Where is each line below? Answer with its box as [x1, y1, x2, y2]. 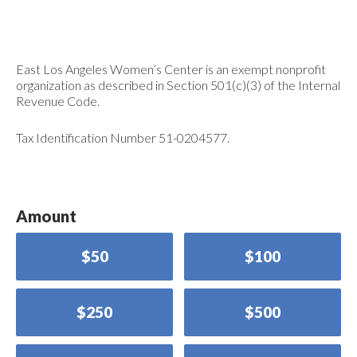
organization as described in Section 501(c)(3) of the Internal [16, 77, 340, 93]
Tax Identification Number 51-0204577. [16, 130, 229, 146]
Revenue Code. [16, 93, 100, 109]
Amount [16, 206, 76, 226]
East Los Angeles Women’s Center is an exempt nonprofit [16, 61, 326, 77]
